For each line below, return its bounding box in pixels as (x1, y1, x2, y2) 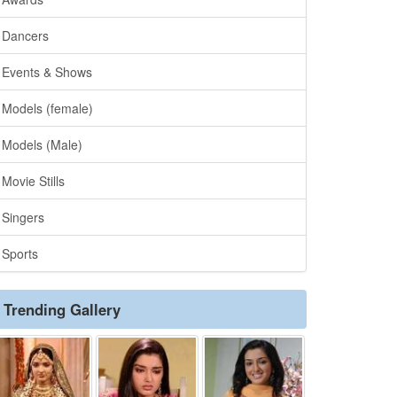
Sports (2, 245, 38, 262)
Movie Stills (2, 172, 65, 190)
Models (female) (2, 99, 93, 117)
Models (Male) (2, 136, 82, 153)
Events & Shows (2, 63, 92, 81)
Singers (2, 208, 44, 226)
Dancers (2, 27, 49, 44)
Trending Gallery (4, 299, 121, 320)
